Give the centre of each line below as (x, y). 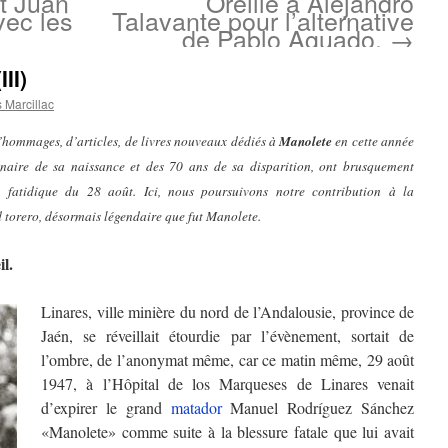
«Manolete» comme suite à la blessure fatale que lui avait (227, 431)
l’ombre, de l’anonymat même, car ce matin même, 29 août (227, 359)
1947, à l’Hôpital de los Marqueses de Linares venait (227, 383)
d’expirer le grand (106, 407)
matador (196, 407)
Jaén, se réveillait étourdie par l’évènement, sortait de (227, 335)
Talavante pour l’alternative (263, 20)
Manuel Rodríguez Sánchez (317, 407)
